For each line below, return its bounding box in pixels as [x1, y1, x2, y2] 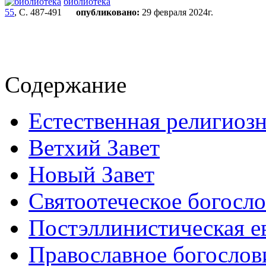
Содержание [5, 72, 126, 97]
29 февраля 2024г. [140, 7, 213, 17]
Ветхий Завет [28, 135, 160, 160]
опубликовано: [76, 7, 140, 17]
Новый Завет [28, 161, 154, 187]
